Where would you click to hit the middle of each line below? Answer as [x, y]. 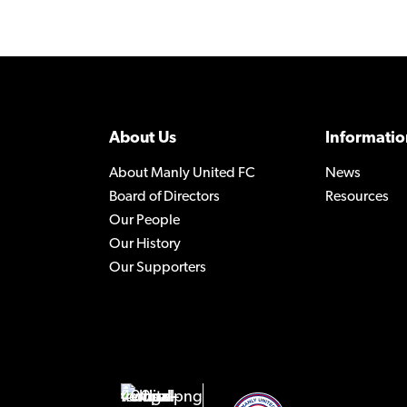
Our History [145, 245]
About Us [143, 139]
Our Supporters [158, 268]
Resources [357, 198]
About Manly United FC [182, 174]
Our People [144, 221]
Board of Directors [164, 198]
